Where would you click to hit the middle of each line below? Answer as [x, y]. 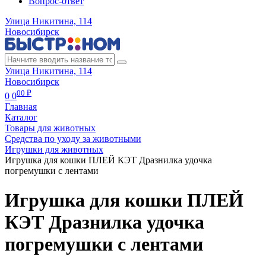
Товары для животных [50, 128]
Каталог [21, 118]
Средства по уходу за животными [73, 139]
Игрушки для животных [54, 150]
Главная [21, 107]
